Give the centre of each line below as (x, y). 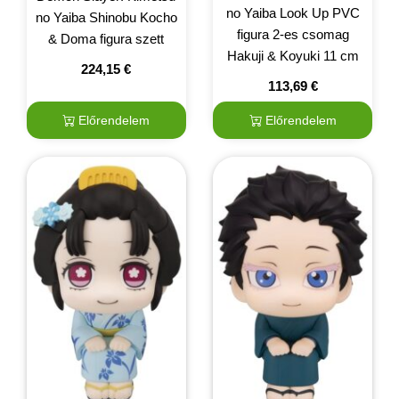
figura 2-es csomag (293, 35)
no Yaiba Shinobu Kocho (106, 17)
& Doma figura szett (106, 38)
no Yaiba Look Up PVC (293, 13)
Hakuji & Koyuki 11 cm (293, 56)
